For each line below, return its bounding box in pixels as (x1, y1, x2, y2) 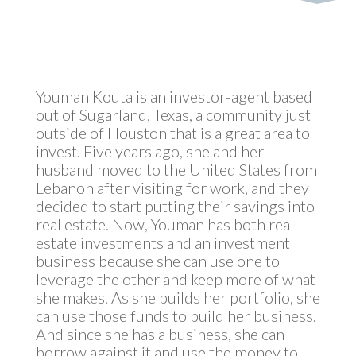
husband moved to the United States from (35, 160, 317, 179)
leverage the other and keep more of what (35, 269, 315, 288)
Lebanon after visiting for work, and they (35, 178, 309, 197)
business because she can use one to (35, 251, 280, 270)
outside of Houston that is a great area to (35, 123, 310, 142)
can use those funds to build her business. (35, 306, 316, 325)
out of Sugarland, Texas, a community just (35, 105, 311, 124)
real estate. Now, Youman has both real (35, 215, 294, 234)
